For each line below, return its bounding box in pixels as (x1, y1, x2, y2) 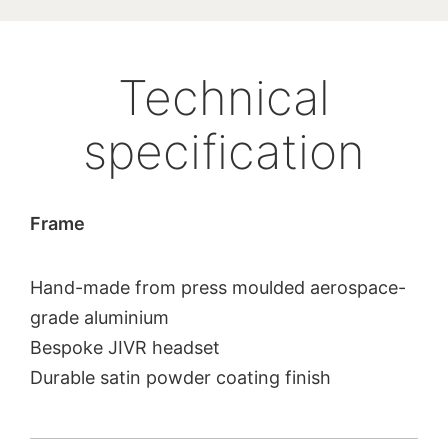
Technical (118, 67, 330, 127)
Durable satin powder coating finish (30, 367, 331, 389)
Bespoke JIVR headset (30, 337, 220, 359)
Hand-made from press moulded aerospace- (30, 277, 406, 299)
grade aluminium (30, 307, 169, 329)
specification (83, 121, 365, 181)
